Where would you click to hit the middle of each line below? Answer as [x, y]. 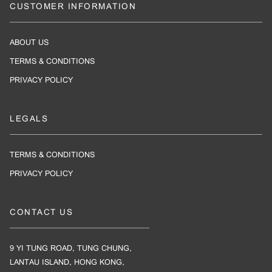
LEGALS [29, 119]
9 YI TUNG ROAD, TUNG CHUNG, [71, 248]
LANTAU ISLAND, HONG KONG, [67, 262]
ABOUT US [29, 42]
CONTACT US [41, 212]
